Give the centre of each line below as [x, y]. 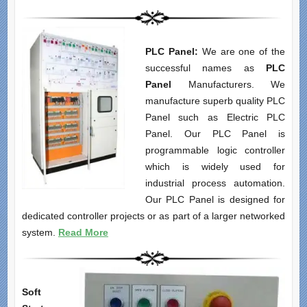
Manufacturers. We [228, 85]
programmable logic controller [215, 150]
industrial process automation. [215, 183]
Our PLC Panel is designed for [215, 200]
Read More [83, 233]
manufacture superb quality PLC [215, 101]
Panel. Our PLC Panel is [215, 134]
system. [40, 233]
